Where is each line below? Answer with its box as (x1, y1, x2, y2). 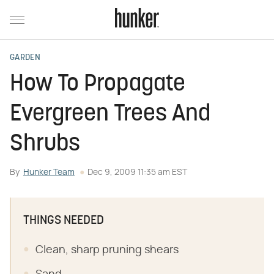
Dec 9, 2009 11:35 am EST (87, 168, 187, 177)
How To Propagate (10, 73, 185, 97)
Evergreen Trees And (10, 103, 210, 127)
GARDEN (10, 53, 40, 62)
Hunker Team (23, 168, 75, 177)
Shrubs (10, 133, 80, 157)
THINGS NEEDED (23, 215, 104, 227)
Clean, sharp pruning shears (35, 245, 179, 256)
